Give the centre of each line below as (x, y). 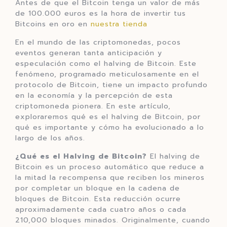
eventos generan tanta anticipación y (89, 53)
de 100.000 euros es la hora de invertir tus (101, 14)
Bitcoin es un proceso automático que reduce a (110, 167)
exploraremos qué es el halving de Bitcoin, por (108, 117)
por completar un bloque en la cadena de (98, 188)
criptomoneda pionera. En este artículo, (93, 106)
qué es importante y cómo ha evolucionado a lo (110, 128)
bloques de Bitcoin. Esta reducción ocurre (98, 199)
